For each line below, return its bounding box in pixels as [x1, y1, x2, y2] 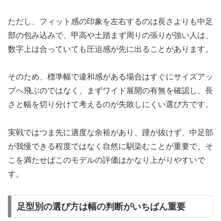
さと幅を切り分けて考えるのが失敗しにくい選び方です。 [8, 100, 213, 109]
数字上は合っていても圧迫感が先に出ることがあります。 [8, 44, 213, 53]
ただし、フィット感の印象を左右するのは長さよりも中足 [8, 17, 213, 26]
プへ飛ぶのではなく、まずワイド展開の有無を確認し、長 [8, 86, 213, 95]
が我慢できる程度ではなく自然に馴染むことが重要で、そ [8, 142, 213, 151]
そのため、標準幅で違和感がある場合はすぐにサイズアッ [8, 73, 213, 81]
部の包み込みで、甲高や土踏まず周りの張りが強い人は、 [8, 31, 213, 39]
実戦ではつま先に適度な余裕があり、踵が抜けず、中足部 [8, 128, 213, 137]
